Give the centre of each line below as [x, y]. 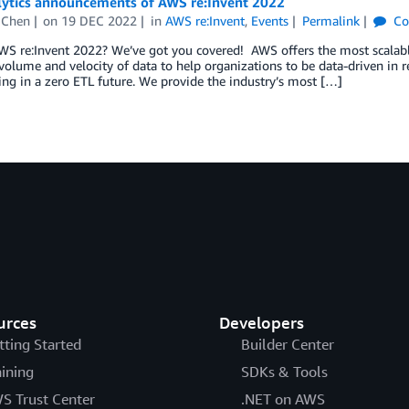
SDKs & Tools [284, 371]
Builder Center [287, 344]
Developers [261, 322]
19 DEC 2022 [100, 21]
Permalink [330, 21]
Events [270, 21]
